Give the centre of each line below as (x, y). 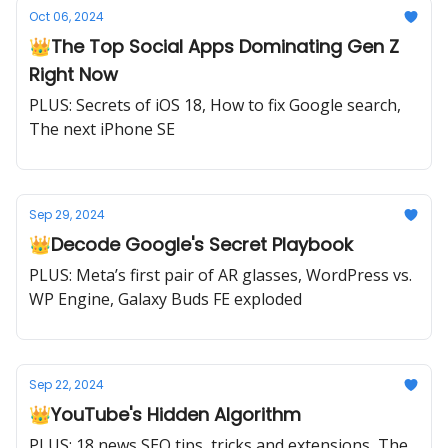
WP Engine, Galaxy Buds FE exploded (165, 299)
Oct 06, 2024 (66, 16)
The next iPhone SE (102, 129)
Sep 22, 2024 (66, 384)
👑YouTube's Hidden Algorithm (165, 414)
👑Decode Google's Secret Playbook (191, 244)
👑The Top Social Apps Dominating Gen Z (214, 46)
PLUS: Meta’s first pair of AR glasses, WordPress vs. (220, 275)
